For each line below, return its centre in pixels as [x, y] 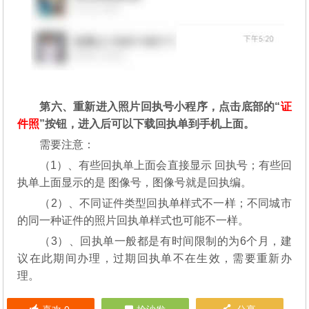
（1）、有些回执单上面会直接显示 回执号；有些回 [166, 166]
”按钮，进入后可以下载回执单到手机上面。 [147, 124]
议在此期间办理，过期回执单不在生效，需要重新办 [154, 259]
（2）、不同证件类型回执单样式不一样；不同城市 [166, 203]
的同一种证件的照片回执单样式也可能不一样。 [133, 221]
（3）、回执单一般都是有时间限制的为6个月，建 [166, 241]
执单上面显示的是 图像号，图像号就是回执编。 [135, 183]
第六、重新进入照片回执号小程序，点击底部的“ [160, 107]
